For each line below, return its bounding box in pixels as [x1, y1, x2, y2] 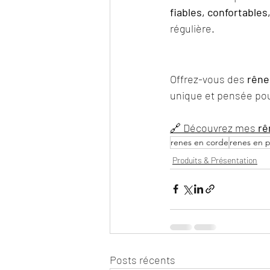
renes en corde [171, 136, 228, 148]
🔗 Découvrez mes [170, 121, 258, 134]
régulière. [170, 21, 215, 35]
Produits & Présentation [172, 154, 257, 165]
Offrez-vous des [170, 72, 247, 86]
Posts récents [110, 253, 175, 266]
